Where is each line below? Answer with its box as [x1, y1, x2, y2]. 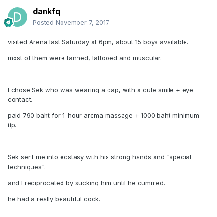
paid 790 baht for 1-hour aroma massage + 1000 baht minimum [8, 111, 199, 119]
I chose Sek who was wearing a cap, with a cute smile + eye [8, 86, 193, 93]
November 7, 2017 [56, 18, 109, 26]
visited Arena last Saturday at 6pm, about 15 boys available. [8, 38, 188, 46]
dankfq [33, 6, 60, 16]
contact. [8, 95, 32, 103]
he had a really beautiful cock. [8, 195, 100, 202]
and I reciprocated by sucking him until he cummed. [8, 179, 165, 186]
